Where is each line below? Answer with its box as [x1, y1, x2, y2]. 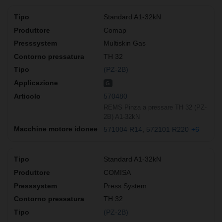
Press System [104, 181, 147, 190]
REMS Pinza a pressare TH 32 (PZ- [104, 103, 207, 111]
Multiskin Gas [104, 39, 146, 48]
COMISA [104, 168, 131, 177]
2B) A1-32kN [104, 112, 140, 120]
